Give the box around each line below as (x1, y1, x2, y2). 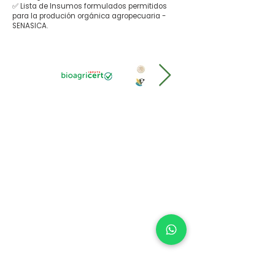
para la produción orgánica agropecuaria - (12, 11, 166, 21)
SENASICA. (12, 21, 48, 31)
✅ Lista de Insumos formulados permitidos (12, 1, 167, 11)
